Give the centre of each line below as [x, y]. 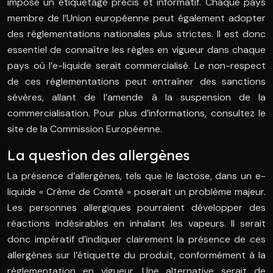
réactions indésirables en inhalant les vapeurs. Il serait [136, 224]
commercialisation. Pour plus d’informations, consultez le [136, 113]
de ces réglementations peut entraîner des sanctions [136, 82]
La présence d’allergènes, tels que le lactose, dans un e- [136, 176]
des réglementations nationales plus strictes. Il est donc [136, 34]
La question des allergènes [98, 155]
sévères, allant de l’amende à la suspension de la [136, 97]
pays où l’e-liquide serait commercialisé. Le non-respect [136, 66]
